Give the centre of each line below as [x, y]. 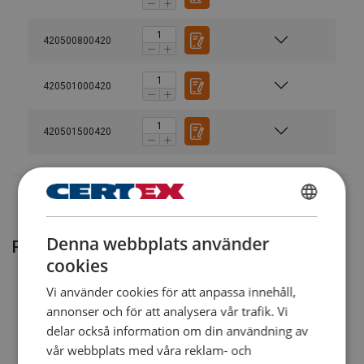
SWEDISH [254, 217]
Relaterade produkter [91, 247]
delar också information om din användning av [178, 330]
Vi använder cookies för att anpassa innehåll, [171, 291]
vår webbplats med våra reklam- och [149, 350]
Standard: [88, 11]
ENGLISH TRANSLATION [284, 245]
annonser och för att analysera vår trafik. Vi [167, 311]
